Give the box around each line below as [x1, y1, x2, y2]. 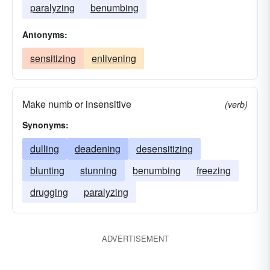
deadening [75, 142, 121, 155]
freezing [196, 163, 231, 177]
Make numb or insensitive [22, 97, 131, 111]
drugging [30, 185, 68, 199]
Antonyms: [22, 28, 67, 40]
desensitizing [136, 142, 193, 155]
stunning [80, 163, 117, 177]
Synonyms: [22, 119, 69, 131]
